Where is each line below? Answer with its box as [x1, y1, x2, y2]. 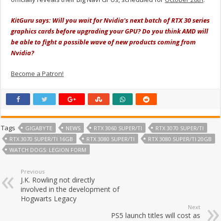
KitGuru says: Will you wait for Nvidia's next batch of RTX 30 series [11, 15, 210, 25]
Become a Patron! [11, 69, 64, 78]
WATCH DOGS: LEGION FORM [9, 146, 87, 153]
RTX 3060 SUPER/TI [94, 124, 143, 132]
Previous [21, 167, 45, 175]
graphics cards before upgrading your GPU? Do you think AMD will [11, 26, 209, 36]
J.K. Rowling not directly [21, 175, 95, 184]
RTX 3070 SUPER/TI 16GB [9, 135, 74, 143]
